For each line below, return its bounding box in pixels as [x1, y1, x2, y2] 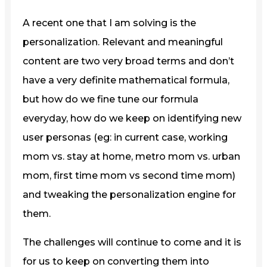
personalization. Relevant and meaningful [23, 36, 223, 48]
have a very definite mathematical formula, [23, 74, 229, 86]
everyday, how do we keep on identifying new [23, 112, 241, 124]
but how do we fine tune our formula [23, 93, 198, 105]
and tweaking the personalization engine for [23, 188, 236, 200]
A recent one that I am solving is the [23, 17, 196, 29]
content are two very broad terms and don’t [23, 55, 234, 67]
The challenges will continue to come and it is [23, 236, 241, 248]
